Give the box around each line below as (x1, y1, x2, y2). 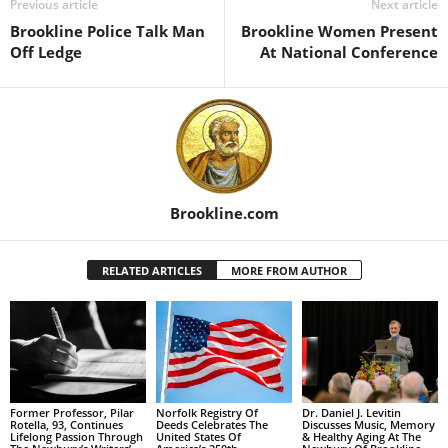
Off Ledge (10, 42, 82, 62)
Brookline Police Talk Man (10, 21, 205, 41)
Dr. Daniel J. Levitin (301, 404, 401, 420)
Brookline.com (169, 203, 279, 223)
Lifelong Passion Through (10, 428, 143, 444)
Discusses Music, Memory (301, 416, 435, 432)
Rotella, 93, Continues (10, 416, 123, 432)
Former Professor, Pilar (10, 404, 134, 420)
